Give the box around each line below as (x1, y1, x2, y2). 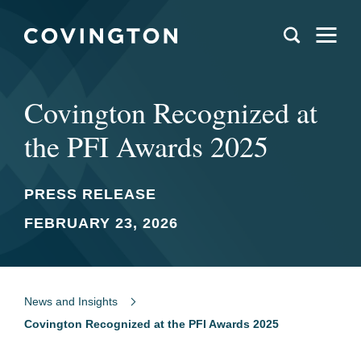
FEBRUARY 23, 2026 (24, 215, 178, 231)
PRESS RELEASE (24, 186, 156, 202)
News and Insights (24, 295, 118, 308)
